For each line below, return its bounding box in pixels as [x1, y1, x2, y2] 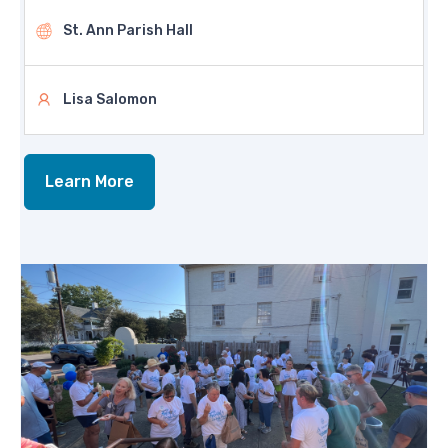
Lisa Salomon [63, 91, 157, 108]
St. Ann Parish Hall [63, 22, 193, 39]
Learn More [45, 172, 134, 191]
